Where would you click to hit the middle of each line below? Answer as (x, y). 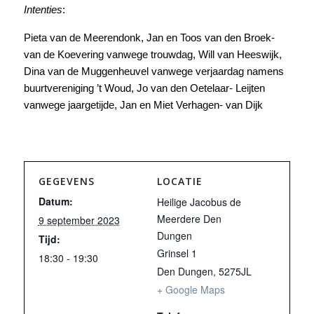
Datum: (55, 201)
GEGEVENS (66, 181)
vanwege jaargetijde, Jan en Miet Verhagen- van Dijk (143, 105)
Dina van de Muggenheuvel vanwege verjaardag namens (153, 71)
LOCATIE (180, 181)
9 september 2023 (79, 220)
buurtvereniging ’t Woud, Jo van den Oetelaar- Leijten (144, 88)
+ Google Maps (191, 289)
